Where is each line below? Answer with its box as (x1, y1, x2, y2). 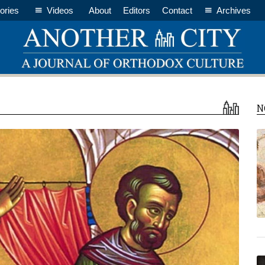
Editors (123, 5, 150, 15)
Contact (162, 5, 192, 15)
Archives (216, 5, 251, 15)
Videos (47, 5, 73, 15)
